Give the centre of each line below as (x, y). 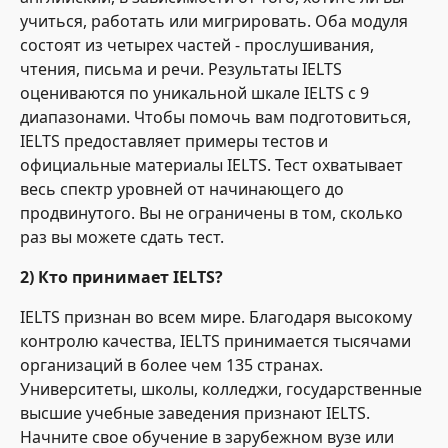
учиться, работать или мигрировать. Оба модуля (214, 21)
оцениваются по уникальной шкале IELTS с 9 (194, 93)
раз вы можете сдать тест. (122, 237)
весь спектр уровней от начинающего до (182, 189)
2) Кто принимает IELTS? (121, 277)
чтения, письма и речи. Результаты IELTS (181, 69)
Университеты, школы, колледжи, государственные (221, 389)
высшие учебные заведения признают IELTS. (195, 413)
